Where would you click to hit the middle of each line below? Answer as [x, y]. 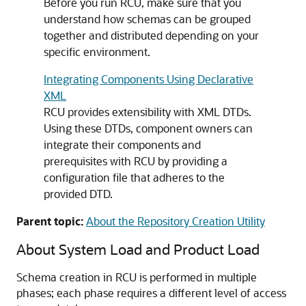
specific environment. [97, 52]
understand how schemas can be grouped [147, 19]
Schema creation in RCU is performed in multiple [137, 277]
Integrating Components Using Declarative [149, 79]
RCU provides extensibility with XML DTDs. [148, 112]
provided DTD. [78, 194]
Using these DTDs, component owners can [148, 128]
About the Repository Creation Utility [176, 221]
